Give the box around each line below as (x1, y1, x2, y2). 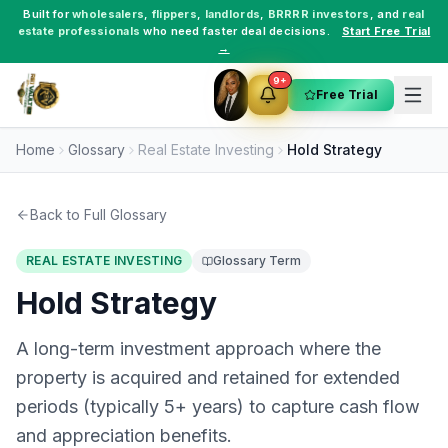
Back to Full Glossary (30, 206, 167, 223)
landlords (204, 7, 261, 21)
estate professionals (17, 24, 141, 38)
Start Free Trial (341, 24, 431, 38)
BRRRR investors (267, 7, 370, 21)
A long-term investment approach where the (16, 338, 381, 359)
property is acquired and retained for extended (16, 367, 400, 388)
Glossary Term (213, 253, 302, 268)
